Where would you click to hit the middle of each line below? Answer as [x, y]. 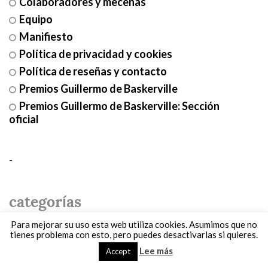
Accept [118, 251]
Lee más [156, 251]
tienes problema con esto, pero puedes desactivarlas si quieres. [134, 234]
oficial [24, 119]
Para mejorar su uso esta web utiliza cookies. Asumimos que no [134, 225]
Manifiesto [46, 36]
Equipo [36, 19]
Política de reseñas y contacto [93, 71]
